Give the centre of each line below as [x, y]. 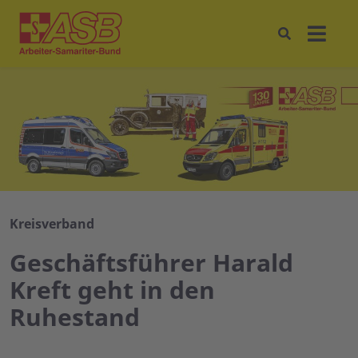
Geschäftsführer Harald [151, 263]
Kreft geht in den [112, 290]
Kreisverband [52, 224]
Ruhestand [75, 317]
